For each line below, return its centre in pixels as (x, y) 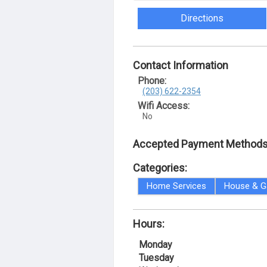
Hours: (149, 224)
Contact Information (181, 65)
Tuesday (156, 258)
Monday (156, 245)
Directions (202, 18)
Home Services (176, 186)
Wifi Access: (164, 106)
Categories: (160, 168)
